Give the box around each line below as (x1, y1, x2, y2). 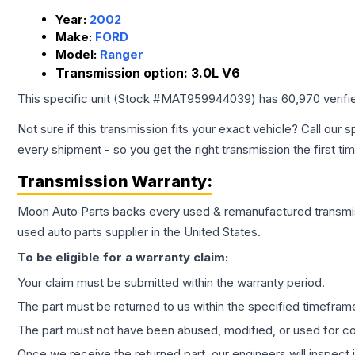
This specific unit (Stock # (17, 91, 161, 107)
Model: (55, 47, 100, 63)
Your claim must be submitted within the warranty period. (17, 275, 325, 291)
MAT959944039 (161, 91, 251, 107)
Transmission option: (55, 65, 191, 82)
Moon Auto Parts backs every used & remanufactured (17, 204, 315, 219)
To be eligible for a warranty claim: (17, 250, 228, 265)
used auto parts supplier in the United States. (17, 224, 261, 240)
